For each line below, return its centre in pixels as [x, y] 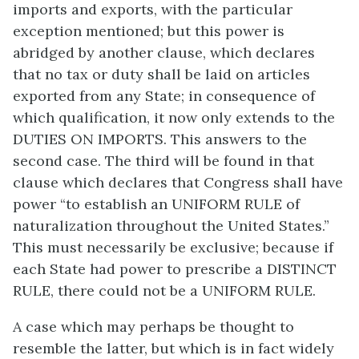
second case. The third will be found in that [163, 161]
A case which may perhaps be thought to [153, 327]
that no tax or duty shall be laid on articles [161, 75]
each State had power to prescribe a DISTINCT [175, 269]
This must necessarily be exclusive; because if [173, 248]
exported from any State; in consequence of [164, 96]
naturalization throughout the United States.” [171, 226]
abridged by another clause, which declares [164, 53]
